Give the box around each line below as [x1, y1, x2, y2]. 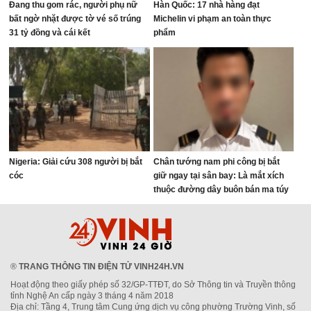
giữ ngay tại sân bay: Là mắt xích [153, 171, 284, 180]
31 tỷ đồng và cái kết [9, 28, 91, 37]
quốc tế [153, 199, 183, 208]
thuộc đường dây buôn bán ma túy [153, 185, 289, 194]
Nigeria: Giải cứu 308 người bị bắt [9, 157, 143, 167]
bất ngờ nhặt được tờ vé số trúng [9, 14, 142, 24]
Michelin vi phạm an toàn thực [153, 14, 271, 24]
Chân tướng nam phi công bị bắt [153, 157, 280, 167]
